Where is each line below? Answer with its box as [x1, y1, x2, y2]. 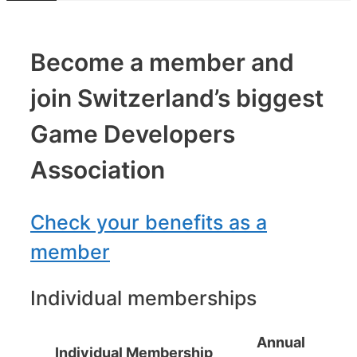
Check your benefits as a [30, 210, 267, 234]
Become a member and [30, 47, 294, 76]
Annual [257, 334, 305, 351]
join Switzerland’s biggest [30, 83, 324, 112]
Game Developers [30, 119, 235, 148]
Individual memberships [30, 285, 257, 310]
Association [30, 155, 165, 184]
